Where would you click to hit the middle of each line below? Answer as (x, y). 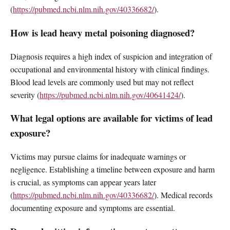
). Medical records (183, 195)
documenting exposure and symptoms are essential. (93, 208)
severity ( (25, 94)
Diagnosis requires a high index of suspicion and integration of (111, 56)
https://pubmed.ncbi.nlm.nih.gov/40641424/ (110, 94)
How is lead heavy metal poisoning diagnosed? (102, 32)
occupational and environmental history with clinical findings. (110, 69)
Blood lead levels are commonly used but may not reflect (102, 82)
